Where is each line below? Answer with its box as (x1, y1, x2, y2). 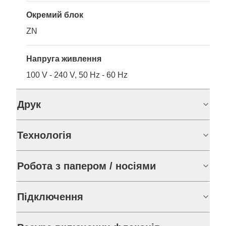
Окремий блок (26, 11, 83, 20)
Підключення (17, 191, 83, 203)
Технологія (17, 130, 72, 141)
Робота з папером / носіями (17, 160, 156, 172)
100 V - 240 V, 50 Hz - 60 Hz (26, 71, 128, 80)
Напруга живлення (26, 54, 101, 64)
